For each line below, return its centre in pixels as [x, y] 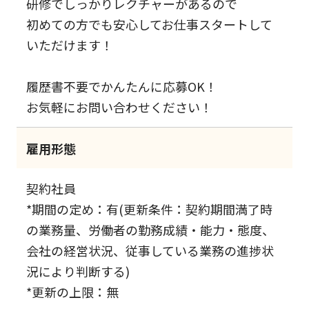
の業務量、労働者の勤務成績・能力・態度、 [151, 230]
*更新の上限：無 [73, 292]
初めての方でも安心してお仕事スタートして [150, 24]
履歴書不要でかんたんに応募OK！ [122, 87]
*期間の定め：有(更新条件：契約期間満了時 [150, 209]
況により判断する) [78, 271]
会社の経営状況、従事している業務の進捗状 [150, 251]
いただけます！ [70, 45]
